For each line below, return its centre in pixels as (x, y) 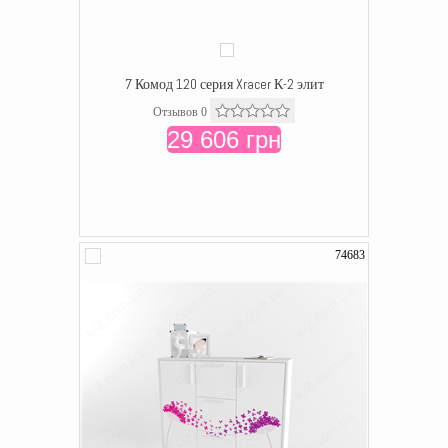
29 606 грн (224, 139)
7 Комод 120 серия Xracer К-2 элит (224, 84)
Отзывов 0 (180, 112)
